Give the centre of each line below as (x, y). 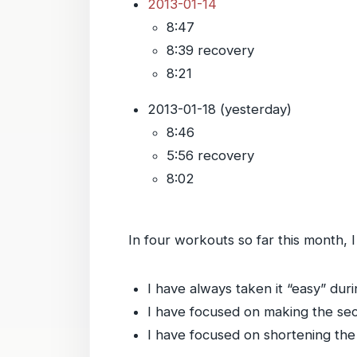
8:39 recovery (210, 50)
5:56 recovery (210, 155)
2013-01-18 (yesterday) (220, 109)
